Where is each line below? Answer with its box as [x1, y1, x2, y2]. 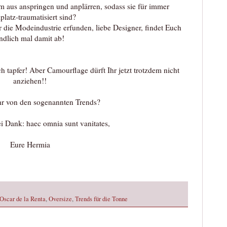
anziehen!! [13, 75, 47, 86]
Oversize [49, 195, 72, 204]
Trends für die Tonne [75, 195, 128, 204]
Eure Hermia [10, 139, 50, 150]
